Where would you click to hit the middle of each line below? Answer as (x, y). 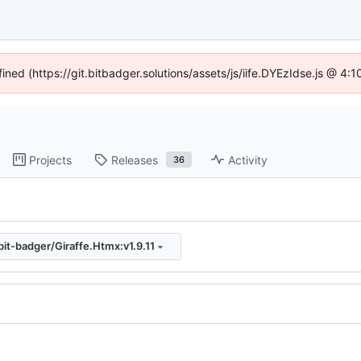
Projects (51, 160)
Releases (135, 160)
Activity (247, 160)
